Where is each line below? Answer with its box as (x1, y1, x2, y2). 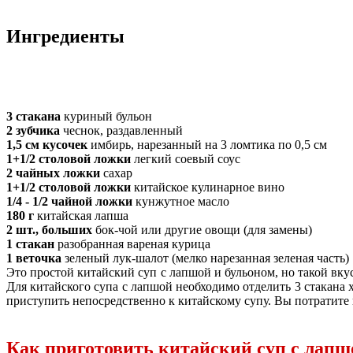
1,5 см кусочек (6, 137, 87, 151)
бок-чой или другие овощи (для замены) (92, 222, 312, 236)
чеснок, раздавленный (60, 123, 183, 137)
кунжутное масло (132, 194, 229, 208)
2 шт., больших (6, 222, 92, 236)
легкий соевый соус (131, 151, 240, 165)
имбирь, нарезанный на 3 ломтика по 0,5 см (87, 137, 327, 151)
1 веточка (6, 251, 61, 265)
